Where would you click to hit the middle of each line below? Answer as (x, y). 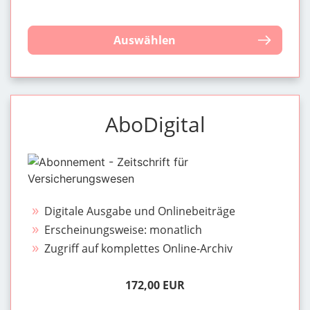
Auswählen (145, 40)
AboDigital (155, 124)
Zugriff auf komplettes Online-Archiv (139, 248)
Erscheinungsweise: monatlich (124, 229)
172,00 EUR (155, 285)
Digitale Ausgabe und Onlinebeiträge (140, 211)
